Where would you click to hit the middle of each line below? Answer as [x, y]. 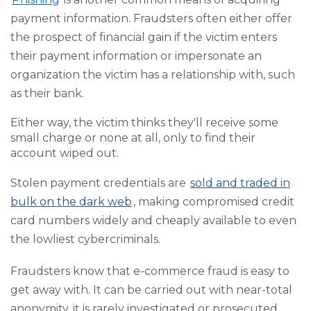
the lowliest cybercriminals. [85, 239]
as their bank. [47, 93]
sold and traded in [240, 183]
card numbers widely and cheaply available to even [153, 221]
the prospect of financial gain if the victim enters [144, 37]
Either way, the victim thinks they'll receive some [144, 122]
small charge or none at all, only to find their [133, 137]
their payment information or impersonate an [136, 56]
